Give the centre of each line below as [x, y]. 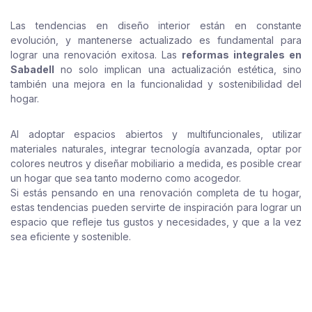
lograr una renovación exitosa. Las [96, 55]
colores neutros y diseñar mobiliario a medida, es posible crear [156, 163]
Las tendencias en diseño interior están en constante [156, 25]
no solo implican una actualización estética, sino [178, 69]
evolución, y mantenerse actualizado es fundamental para [156, 40]
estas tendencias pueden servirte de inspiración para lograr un [156, 207]
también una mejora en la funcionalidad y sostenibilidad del [156, 84]
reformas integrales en [242, 55]
